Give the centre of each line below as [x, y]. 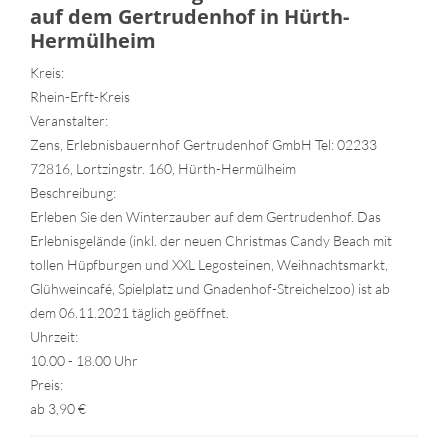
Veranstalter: [69, 120]
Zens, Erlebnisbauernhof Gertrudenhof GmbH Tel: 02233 [203, 144]
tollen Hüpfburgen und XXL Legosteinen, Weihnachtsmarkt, [209, 264]
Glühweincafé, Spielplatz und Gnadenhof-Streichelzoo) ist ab [210, 288]
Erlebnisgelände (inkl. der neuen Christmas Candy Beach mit [211, 240]
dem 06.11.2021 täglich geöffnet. [129, 312]
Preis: [46, 384]
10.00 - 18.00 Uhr [84, 360]
